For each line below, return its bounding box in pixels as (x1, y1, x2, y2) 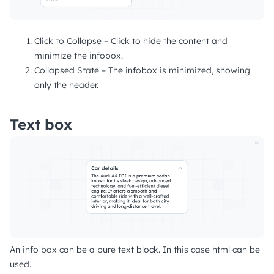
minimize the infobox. (34, 50, 123, 62)
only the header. (34, 80, 98, 91)
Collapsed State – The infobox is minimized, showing (34, 65, 250, 76)
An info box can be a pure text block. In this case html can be (10, 244, 260, 256)
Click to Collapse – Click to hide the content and (34, 35, 228, 47)
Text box (10, 115, 72, 134)
